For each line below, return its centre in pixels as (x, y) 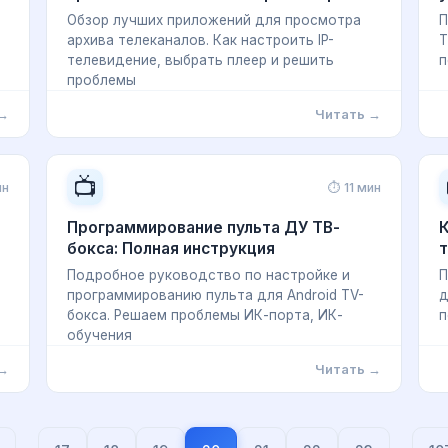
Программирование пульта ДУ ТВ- (203, 227)
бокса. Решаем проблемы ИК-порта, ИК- (205, 315)
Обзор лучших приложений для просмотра (214, 20)
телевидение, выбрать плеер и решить (200, 60)
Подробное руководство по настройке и (208, 275)
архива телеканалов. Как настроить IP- (200, 40)
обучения (99, 335)
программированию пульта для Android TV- (215, 295)
